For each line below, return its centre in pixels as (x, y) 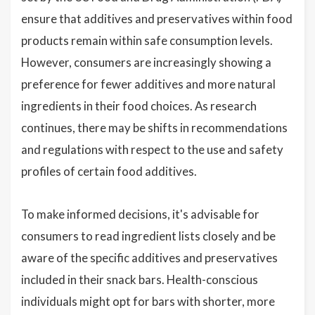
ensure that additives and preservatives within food (157, 19)
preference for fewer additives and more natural (148, 84)
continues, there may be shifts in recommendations (154, 128)
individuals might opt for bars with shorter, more (148, 301)
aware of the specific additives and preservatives (149, 258)
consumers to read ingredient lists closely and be (148, 236)
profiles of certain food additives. (109, 171)
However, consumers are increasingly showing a (146, 62)
